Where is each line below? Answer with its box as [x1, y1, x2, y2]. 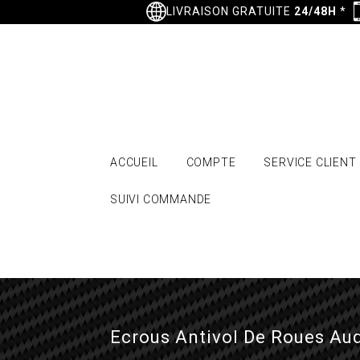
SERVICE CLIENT [264, 156, 357, 169]
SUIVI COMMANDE [110, 193, 212, 206]
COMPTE [186, 156, 236, 169]
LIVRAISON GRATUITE [166, 4, 294, 18]
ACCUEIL [110, 156, 158, 169]
